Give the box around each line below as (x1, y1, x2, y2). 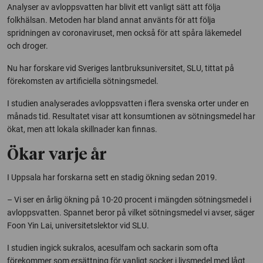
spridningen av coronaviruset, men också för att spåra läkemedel (7, 28, 241, 38)
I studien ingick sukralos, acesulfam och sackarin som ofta (7, 242, 218, 252)
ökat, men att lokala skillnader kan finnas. (7, 124, 157, 134)
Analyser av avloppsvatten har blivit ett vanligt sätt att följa (7, 2, 221, 12)
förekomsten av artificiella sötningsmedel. (7, 76, 159, 86)
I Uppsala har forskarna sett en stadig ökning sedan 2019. (7, 172, 217, 182)
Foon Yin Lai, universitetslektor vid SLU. (7, 220, 149, 230)
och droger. (7, 41, 48, 50)
